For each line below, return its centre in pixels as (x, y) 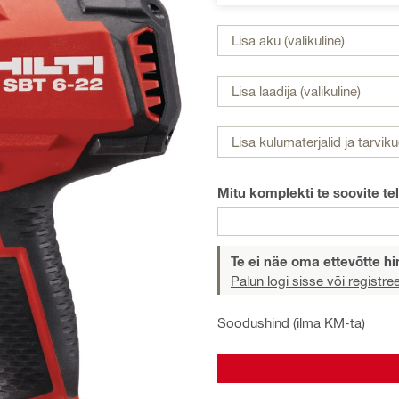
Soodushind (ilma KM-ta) (291, 322)
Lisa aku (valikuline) (288, 40)
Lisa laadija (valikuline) (296, 91)
